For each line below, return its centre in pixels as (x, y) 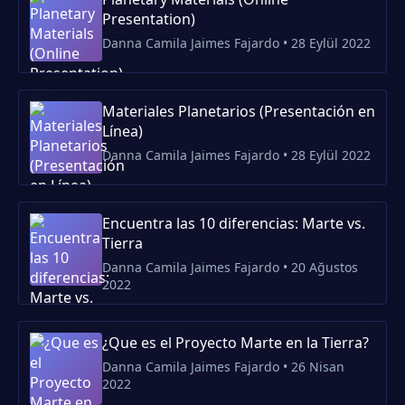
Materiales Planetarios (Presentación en (239, 111)
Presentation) (149, 19)
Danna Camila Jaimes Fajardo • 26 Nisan (223, 367)
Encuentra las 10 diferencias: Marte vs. (234, 223)
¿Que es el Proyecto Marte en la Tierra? (235, 343)
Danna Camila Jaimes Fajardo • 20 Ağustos (230, 267)
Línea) (122, 131)
